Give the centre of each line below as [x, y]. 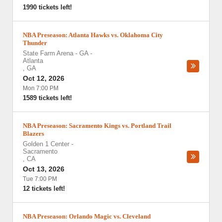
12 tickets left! [44, 189]
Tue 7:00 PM [40, 179]
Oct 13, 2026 [44, 169]
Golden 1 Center [46, 144]
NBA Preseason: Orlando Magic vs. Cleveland [87, 216]
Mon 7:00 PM [41, 88]
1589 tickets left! [47, 98]
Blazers [33, 134]
